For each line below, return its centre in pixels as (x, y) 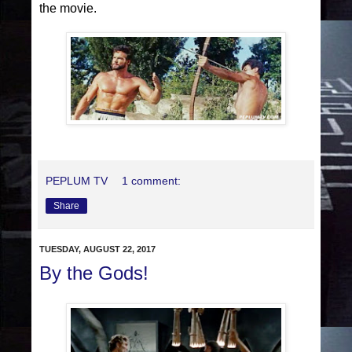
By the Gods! (94, 273)
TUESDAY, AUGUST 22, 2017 (97, 249)
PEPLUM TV (77, 180)
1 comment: (152, 180)
